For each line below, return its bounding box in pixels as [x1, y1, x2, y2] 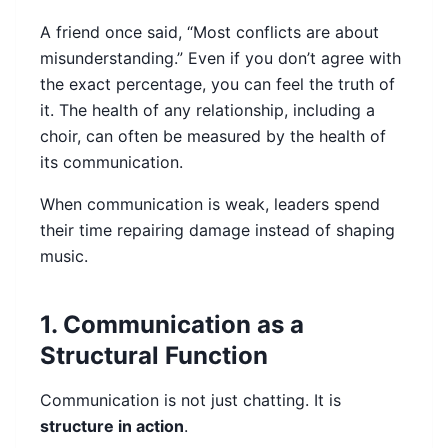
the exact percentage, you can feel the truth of [40, 74, 395, 95]
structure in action [40, 416, 184, 437]
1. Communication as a [40, 310, 304, 340]
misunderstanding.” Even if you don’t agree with [40, 48, 401, 69]
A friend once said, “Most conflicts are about [40, 22, 379, 43]
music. [40, 246, 88, 267]
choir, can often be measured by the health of [40, 126, 386, 147]
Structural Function [40, 341, 268, 371]
